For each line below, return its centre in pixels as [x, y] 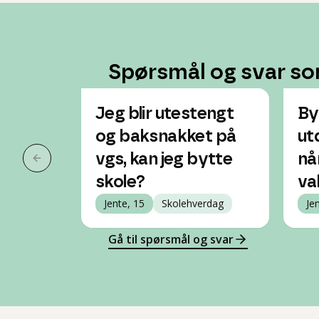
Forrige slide [70, 166]
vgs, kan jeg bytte [164, 159]
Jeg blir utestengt [165, 114]
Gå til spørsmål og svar [171, 239]
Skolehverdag [193, 203]
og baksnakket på [166, 137]
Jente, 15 [124, 203]
